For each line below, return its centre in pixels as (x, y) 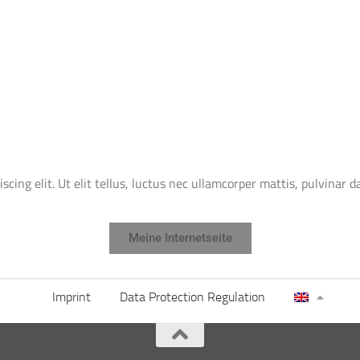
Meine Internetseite (180, 238)
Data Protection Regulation (193, 297)
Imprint (72, 297)
